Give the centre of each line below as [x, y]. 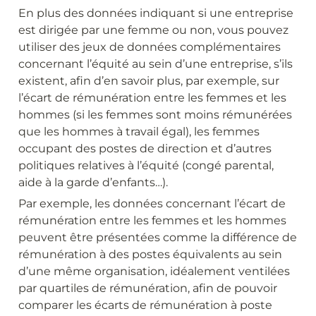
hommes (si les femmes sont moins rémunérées [155, 114]
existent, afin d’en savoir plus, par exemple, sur [149, 80]
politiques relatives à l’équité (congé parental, [146, 165]
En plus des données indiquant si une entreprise [156, 13]
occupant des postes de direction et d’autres [145, 148]
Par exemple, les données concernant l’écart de [152, 203]
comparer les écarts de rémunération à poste [145, 305]
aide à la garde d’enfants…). [93, 182]
